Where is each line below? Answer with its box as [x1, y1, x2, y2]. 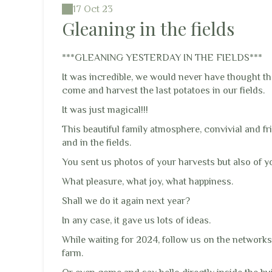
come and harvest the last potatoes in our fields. [62, 84, 265, 96]
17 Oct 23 [73, 3, 113, 15]
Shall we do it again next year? [62, 195, 190, 206]
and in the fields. [62, 137, 131, 148]
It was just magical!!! [62, 104, 148, 115]
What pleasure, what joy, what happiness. [62, 175, 233, 187]
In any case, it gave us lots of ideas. [62, 214, 211, 226]
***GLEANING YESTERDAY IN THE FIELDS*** [62, 52, 262, 63]
